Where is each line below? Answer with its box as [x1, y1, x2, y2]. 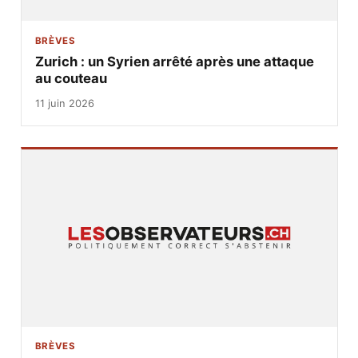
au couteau [34, 70, 107, 87]
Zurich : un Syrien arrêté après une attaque [34, 54, 314, 70]
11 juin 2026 [34, 97, 94, 110]
